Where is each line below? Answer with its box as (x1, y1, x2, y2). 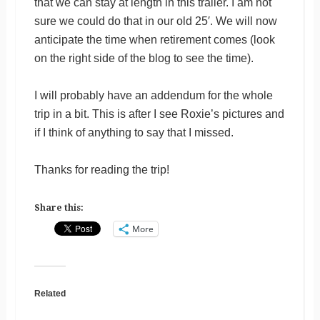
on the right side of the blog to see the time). (34, 51, 254, 64)
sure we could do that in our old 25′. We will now (34, 14, 277, 27)
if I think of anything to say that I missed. (34, 126, 234, 139)
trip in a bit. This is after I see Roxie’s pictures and (34, 107, 284, 120)
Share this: (34, 202, 84, 213)
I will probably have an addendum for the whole (34, 89, 273, 101)
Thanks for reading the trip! (34, 163, 169, 176)
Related (34, 288, 66, 299)
